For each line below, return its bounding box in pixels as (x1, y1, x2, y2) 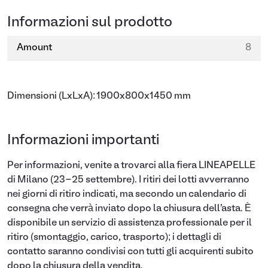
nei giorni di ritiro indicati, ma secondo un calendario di (7, 190, 246, 199)
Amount (17, 44, 52, 52)
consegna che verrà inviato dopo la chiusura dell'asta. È (7, 205, 251, 213)
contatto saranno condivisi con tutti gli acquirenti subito (7, 248, 254, 256)
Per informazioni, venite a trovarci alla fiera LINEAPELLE (7, 162, 255, 170)
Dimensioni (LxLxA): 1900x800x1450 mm (7, 92, 191, 100)
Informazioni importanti (7, 135, 159, 147)
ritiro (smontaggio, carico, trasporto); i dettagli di (7, 233, 221, 242)
